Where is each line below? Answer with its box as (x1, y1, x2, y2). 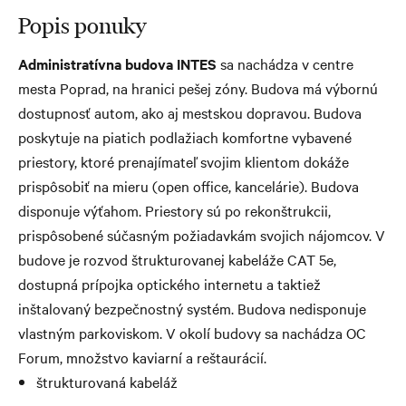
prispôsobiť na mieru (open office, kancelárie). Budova (18, 176, 359, 197)
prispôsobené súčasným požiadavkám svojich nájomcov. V (18, 225, 385, 246)
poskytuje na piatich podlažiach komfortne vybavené (18, 127, 352, 148)
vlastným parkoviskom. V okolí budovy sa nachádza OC (18, 323, 366, 343)
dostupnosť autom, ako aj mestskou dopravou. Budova (18, 102, 362, 123)
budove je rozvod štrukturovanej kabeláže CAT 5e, (18, 249, 336, 270)
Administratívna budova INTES (18, 53, 217, 74)
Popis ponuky (18, 11, 147, 40)
